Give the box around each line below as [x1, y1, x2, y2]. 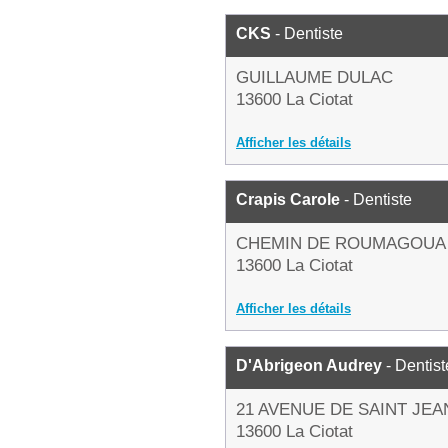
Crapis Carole [236, 191, 340, 208]
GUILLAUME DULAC [236, 68, 393, 87]
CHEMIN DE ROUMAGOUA [236, 234, 446, 253]
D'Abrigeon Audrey [236, 357, 382, 374]
